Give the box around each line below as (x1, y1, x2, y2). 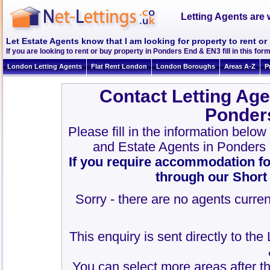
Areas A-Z (224, 63, 256, 70)
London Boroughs (156, 63, 215, 70)
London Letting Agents (7, 63, 82, 70)
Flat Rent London (91, 63, 147, 70)
